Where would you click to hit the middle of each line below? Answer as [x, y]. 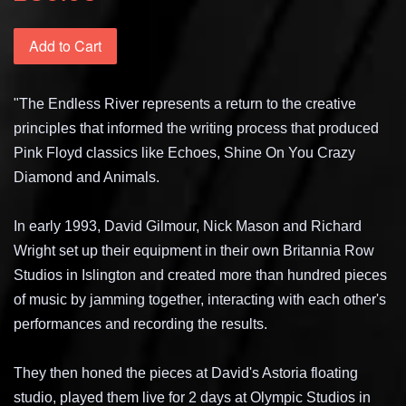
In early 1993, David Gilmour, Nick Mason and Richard [188, 226]
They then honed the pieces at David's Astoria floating [186, 372]
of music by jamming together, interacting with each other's [200, 299]
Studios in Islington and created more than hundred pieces [200, 275]
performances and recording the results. [140, 324]
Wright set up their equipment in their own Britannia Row [194, 250]
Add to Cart [65, 45]
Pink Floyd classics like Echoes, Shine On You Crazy [184, 152]
